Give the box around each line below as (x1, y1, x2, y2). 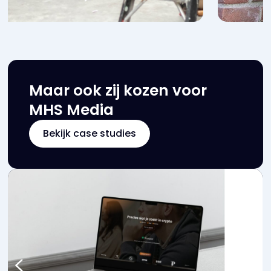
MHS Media (29, 99, 114, 120)
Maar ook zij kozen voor (29, 79, 207, 101)
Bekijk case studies (43, 126, 137, 140)
